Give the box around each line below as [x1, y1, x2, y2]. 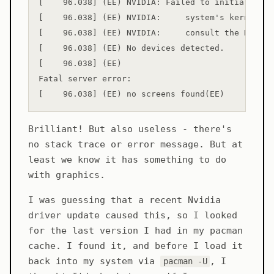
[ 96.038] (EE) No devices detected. [39, 43, 224, 53]
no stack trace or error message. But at [28, 139, 243, 150]
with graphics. [28, 169, 105, 181]
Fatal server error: [39, 74, 131, 84]
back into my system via [28, 256, 160, 267]
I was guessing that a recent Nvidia [28, 194, 221, 206]
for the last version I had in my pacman [28, 225, 243, 237]
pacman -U [163, 256, 207, 267]
